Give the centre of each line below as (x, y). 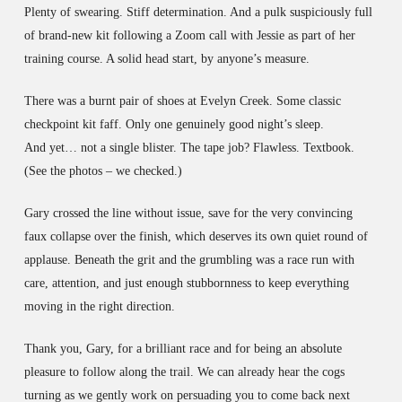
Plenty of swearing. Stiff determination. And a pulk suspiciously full (198, 12)
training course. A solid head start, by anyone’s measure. (166, 58)
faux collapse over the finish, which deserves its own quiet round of (196, 236)
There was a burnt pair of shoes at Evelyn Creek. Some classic (182, 100)
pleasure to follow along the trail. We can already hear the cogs (184, 371)
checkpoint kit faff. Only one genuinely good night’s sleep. (174, 124)
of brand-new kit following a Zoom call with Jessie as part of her (189, 35)
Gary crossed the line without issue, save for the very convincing (188, 213)
